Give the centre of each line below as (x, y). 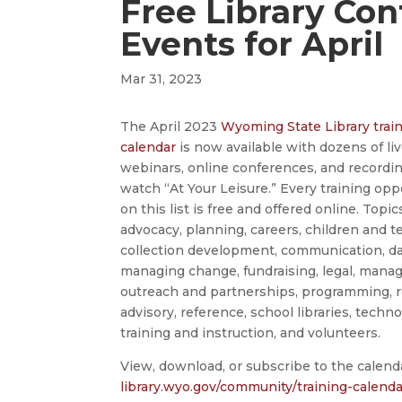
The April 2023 (171, 126)
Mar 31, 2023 (162, 79)
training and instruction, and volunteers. (251, 332)
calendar (149, 147)
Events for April (252, 44)
